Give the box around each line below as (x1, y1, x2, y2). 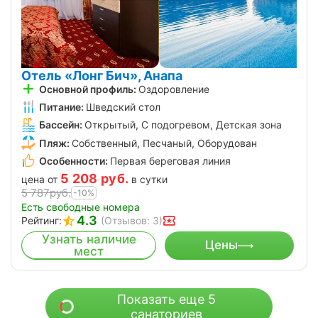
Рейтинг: (21, 214, 62, 226)
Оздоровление (138, 82, 209, 95)
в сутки (131, 172, 168, 185)
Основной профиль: (39, 82, 136, 95)
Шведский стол (86, 101, 160, 114)
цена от (21, 172, 57, 185)
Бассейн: (39, 119, 82, 131)
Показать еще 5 (116, 291, 216, 307)
